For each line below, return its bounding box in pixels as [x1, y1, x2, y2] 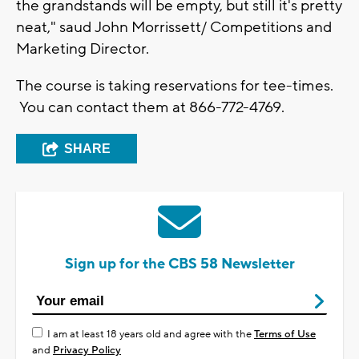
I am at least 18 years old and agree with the [47, 327, 254, 341]
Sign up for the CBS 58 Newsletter [64, 254, 295, 273]
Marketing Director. [16, 38, 149, 58]
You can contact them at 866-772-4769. [16, 97, 284, 117]
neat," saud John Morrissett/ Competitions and [16, 17, 332, 37]
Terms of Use [254, 327, 316, 341]
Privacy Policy [53, 343, 121, 357]
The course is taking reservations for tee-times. [16, 75, 333, 95]
